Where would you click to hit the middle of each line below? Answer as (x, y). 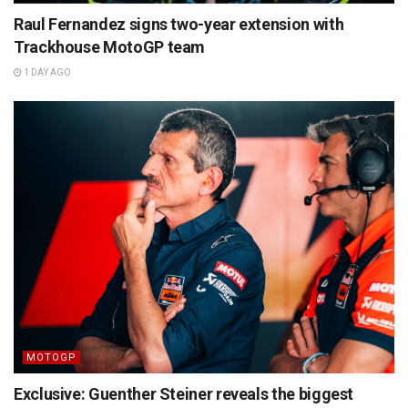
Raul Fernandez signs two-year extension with (179, 25)
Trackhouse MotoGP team (110, 47)
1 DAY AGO (46, 73)
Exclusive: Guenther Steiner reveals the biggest (184, 394)
